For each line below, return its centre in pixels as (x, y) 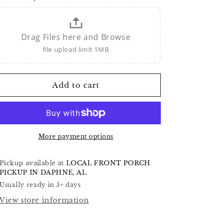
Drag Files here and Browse (76, 37)
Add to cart (76, 85)
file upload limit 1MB (76, 49)
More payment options (76, 136)
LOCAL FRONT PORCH (108, 163)
